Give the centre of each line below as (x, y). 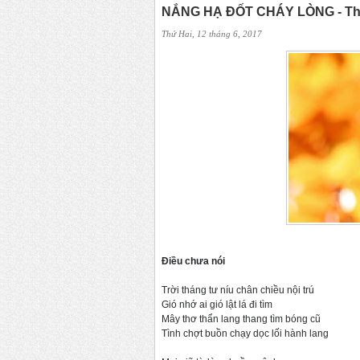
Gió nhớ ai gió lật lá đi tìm (217, 305)
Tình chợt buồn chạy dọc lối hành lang (245, 334)
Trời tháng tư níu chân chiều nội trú (238, 290)
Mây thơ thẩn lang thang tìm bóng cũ (241, 319)
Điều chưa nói (193, 262)
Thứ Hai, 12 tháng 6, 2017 (212, 34)
